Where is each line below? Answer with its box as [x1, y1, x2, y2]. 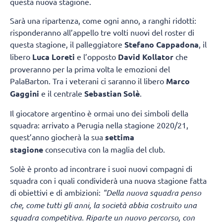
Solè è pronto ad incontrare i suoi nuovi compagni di [10, 164, 192, 174]
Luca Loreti [32, 52, 75, 62]
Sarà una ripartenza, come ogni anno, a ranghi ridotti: [10, 15, 196, 26]
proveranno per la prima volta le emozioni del [10, 64, 170, 74]
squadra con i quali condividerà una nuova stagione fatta [10, 175, 207, 186]
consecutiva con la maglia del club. [43, 144, 165, 154]
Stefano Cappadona [122, 39, 199, 50]
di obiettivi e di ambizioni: [10, 187, 103, 198]
